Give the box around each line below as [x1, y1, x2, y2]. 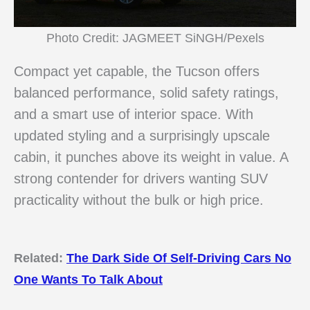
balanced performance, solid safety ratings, [14, 85, 279, 101]
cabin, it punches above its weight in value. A [14, 149, 288, 165]
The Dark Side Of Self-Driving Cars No [66, 250, 291, 266]
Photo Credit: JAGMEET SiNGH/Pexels [46, 30, 264, 46]
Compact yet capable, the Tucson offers [14, 64, 259, 80]
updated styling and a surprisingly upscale [14, 128, 270, 144]
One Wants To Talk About [14, 272, 163, 287]
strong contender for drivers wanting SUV [14, 171, 268, 187]
